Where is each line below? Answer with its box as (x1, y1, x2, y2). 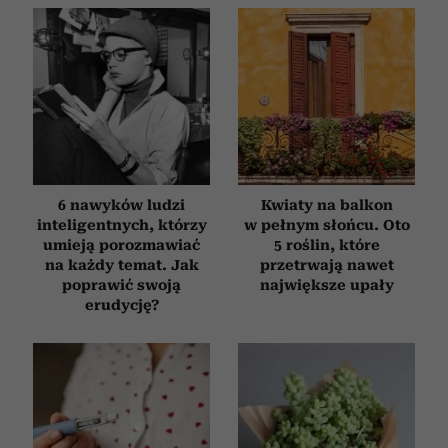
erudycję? (84, 297, 159, 314)
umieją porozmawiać (43, 237, 200, 254)
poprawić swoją (62, 277, 181, 294)
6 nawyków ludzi (58, 197, 185, 214)
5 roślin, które (273, 237, 380, 254)
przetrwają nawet (259, 257, 394, 274)
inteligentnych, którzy (36, 217, 207, 234)
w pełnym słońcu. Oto (243, 217, 410, 234)
